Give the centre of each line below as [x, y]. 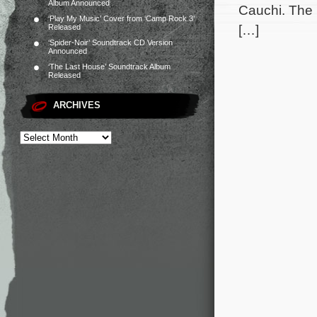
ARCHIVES [77, 105]
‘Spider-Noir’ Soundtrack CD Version [110, 42]
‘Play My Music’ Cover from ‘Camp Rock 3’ [121, 18]
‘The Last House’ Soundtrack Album [109, 67]
